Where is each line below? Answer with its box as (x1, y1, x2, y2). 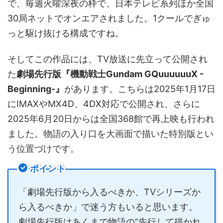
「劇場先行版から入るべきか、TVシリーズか (18, 187, 201, 198)
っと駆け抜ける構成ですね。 (7, 28, 124, 39)
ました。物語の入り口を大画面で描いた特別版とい (7, 128, 214, 139)
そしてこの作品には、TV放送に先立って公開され (7, 54, 208, 65)
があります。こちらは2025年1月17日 (64, 84, 216, 95)
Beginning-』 (7, 84, 64, 95)
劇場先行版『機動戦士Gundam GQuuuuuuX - (16, 69, 204, 80)
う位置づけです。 (7, 143, 79, 154)
